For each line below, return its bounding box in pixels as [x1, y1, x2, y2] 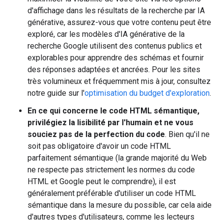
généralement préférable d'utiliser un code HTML [27, 189, 196, 198]
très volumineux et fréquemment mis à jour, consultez [27, 77, 211, 86]
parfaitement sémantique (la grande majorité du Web [27, 153, 207, 163]
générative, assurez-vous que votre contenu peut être [27, 18, 211, 27]
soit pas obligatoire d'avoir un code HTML [27, 141, 171, 151]
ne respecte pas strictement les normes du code [27, 165, 195, 174]
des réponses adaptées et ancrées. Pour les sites [27, 65, 200, 74]
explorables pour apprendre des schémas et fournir [27, 53, 204, 62]
